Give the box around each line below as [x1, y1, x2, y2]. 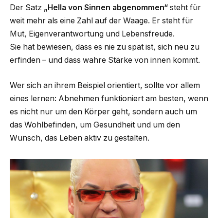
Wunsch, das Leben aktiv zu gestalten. [10, 133, 149, 143]
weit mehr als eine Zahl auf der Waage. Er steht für [10, 16, 193, 26]
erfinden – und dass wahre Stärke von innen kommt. [10, 55, 200, 65]
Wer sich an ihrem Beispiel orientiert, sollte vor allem [10, 80, 200, 90]
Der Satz [10, 3, 44, 13]
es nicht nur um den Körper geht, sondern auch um [10, 107, 197, 116]
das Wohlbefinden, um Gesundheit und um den [10, 120, 180, 129]
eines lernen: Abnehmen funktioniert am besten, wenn [10, 93, 208, 103]
